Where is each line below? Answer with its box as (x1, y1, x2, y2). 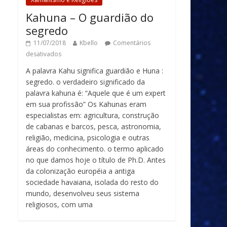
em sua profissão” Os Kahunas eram (26, 99, 146, 109)
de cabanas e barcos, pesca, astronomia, (26, 121, 161, 131)
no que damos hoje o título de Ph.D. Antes (26, 155, 166, 165)
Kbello (80, 38, 98, 47)
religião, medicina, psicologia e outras (26, 132, 149, 142)
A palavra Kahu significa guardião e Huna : (26, 65, 163, 75)
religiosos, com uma (26, 199, 93, 209)
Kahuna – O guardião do (26, 9, 154, 25)
